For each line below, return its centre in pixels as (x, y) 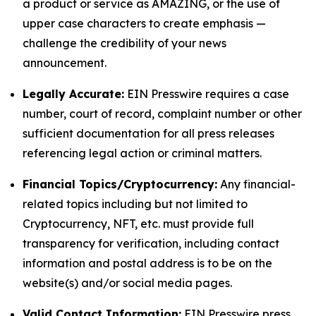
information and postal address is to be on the (147, 263)
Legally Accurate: (73, 94)
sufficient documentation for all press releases (148, 133)
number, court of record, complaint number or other (162, 114)
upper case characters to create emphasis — (144, 23)
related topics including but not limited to (135, 204)
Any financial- (256, 184)
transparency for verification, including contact (151, 243)
